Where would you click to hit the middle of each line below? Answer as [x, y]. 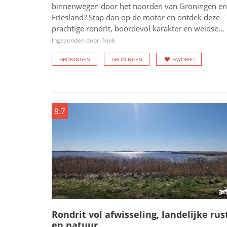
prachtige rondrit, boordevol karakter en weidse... [138, 28]
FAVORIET [184, 59]
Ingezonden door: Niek [83, 40]
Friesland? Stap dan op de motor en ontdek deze [136, 17]
